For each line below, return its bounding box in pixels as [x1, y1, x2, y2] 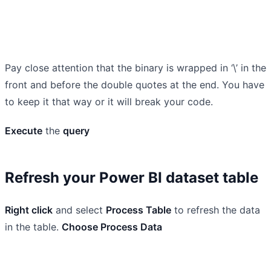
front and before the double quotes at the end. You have [5, 78, 264, 91]
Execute [5, 124, 42, 137]
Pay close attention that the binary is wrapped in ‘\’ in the [5, 61, 266, 74]
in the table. [5, 220, 62, 233]
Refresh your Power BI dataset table [5, 168, 258, 186]
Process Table [106, 203, 171, 216]
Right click [5, 203, 53, 216]
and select [53, 203, 106, 216]
